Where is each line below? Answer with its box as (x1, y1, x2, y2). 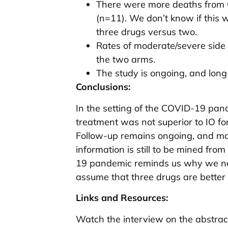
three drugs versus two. (96, 26, 197, 38)
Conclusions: (76, 81, 130, 93)
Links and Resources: (76, 192, 168, 204)
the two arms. (96, 53, 155, 66)
